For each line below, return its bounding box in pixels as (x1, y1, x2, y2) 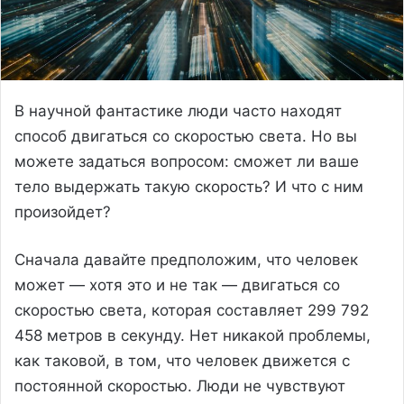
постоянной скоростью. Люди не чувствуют (14, 376, 345, 395)
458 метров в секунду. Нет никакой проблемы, (14, 326, 371, 344)
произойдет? (14, 202, 111, 221)
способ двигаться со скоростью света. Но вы (14, 126, 357, 145)
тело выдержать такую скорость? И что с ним (14, 177, 363, 196)
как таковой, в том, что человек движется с (14, 351, 350, 370)
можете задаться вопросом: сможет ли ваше (14, 151, 359, 170)
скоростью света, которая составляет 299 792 (14, 300, 369, 319)
